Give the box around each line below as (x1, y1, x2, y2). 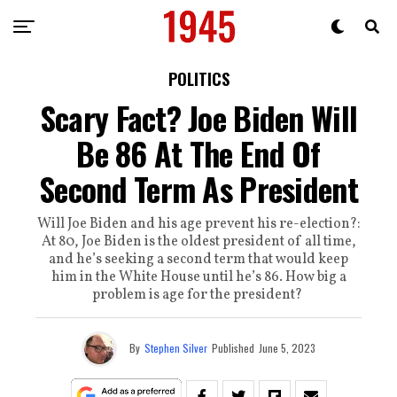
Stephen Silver (144, 339, 207, 355)
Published (212, 339, 254, 355)
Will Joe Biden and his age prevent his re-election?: (36, 214, 361, 234)
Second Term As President (39, 165, 358, 212)
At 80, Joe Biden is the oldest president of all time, (41, 232, 356, 252)
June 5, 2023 (259, 339, 315, 355)
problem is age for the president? (92, 285, 305, 305)
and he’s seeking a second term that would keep (49, 250, 348, 269)
